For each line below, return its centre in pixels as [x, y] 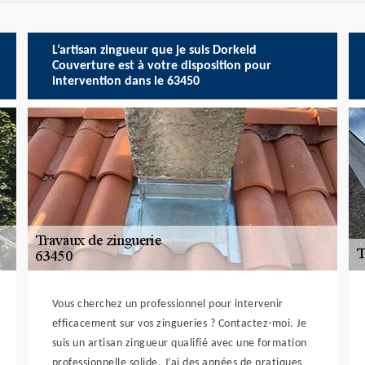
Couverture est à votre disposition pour [161, 66]
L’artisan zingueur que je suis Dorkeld [154, 50]
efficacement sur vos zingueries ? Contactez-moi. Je [179, 324]
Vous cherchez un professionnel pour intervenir [167, 304]
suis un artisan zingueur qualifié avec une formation [179, 343]
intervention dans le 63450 [125, 81]
